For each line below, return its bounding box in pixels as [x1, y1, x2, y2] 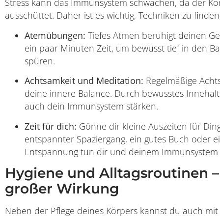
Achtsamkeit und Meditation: [25, 75, 143, 87]
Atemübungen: [25, 29, 85, 41]
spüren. [25, 55, 55, 67]
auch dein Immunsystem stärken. [25, 100, 158, 112]
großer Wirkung [5, 180, 119, 197]
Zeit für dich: [25, 120, 77, 132]
